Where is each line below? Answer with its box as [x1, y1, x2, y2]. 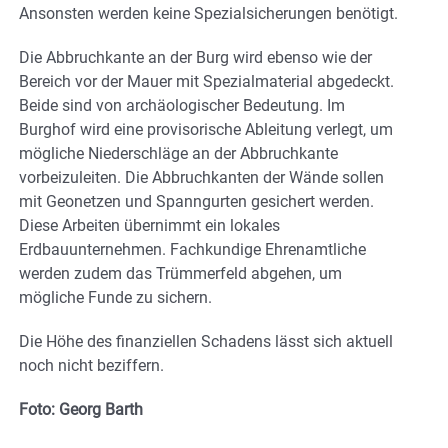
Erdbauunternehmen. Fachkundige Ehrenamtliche [19, 240, 366, 260]
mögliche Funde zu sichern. [19, 288, 212, 308]
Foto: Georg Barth [19, 400, 147, 420]
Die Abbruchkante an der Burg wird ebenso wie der [19, 48, 372, 68]
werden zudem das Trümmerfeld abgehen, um [19, 264, 342, 284]
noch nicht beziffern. [19, 356, 164, 376]
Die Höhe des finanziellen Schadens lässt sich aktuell [19, 332, 393, 352]
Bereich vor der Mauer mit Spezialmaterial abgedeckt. [19, 72, 394, 92]
